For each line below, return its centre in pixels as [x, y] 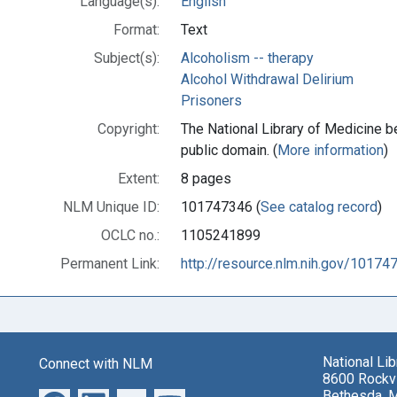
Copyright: [128, 128]
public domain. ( [229, 150]
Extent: [139, 178]
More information [331, 150]
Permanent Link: [110, 263]
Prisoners [211, 100]
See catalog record [319, 206]
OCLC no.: [130, 235]
